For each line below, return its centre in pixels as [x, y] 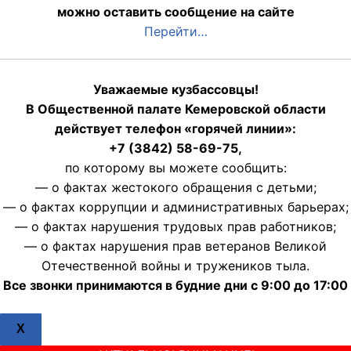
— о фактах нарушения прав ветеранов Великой [175, 246]
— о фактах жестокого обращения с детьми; [175, 188]
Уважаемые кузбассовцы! [175, 90]
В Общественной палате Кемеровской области [175, 109]
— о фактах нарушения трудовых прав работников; [175, 227]
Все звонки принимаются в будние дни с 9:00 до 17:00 [175, 286]
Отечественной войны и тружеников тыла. [175, 266]
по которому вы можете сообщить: [175, 168]
